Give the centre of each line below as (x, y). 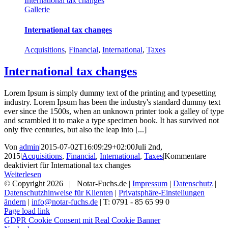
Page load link (27, 211)
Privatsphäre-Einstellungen (162, 192)
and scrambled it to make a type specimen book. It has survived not (111, 120)
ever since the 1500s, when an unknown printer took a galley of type (114, 111)
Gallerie (37, 10)
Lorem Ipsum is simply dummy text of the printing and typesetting (110, 93)
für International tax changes (84, 165)
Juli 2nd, (149, 147)
